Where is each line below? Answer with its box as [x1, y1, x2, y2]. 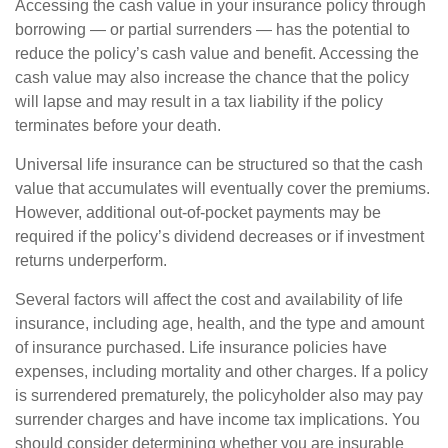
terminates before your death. [15, 116, 221, 134]
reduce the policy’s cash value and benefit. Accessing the [15, 44, 419, 62]
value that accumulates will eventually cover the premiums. [15, 179, 430, 197]
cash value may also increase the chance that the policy [15, 68, 409, 86]
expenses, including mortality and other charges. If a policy [15, 362, 428, 380]
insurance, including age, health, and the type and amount [15, 314, 424, 332]
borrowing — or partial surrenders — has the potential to [15, 20, 410, 38]
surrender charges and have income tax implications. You [15, 410, 420, 428]
